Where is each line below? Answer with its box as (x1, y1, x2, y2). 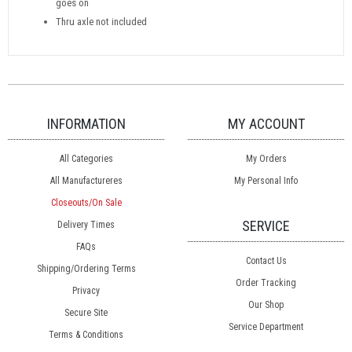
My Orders (245, 153, 287, 164)
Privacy (72, 285, 100, 296)
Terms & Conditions (49, 329, 123, 340)
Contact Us (245, 255, 287, 266)
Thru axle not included (56, 16, 147, 27)
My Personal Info (234, 175, 298, 186)
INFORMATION (46, 115, 126, 132)
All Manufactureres (49, 175, 123, 186)
